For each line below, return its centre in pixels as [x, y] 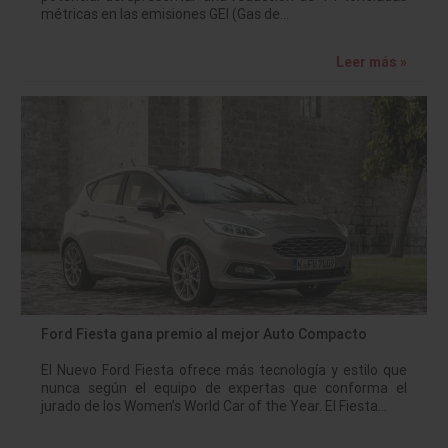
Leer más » [371, 61]
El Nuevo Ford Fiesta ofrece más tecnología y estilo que [224, 370]
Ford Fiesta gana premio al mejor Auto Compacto [204, 334]
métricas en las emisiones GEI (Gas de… [165, 13]
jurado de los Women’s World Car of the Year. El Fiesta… [214, 406]
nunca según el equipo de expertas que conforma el [224, 388]
